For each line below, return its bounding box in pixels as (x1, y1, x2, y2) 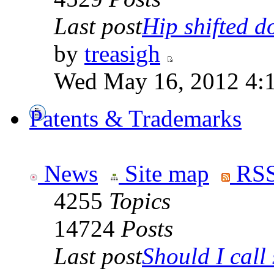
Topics (109, 188, 171, 215)
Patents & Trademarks (29, 105, 242, 132)
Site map (119, 160, 209, 187)
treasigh (84, 40, 160, 67)
